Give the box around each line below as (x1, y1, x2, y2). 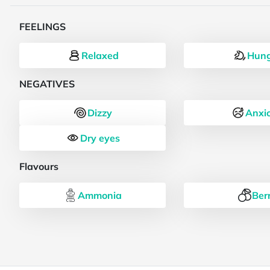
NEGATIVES (19, 78, 75, 90)
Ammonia (78, 189, 122, 201)
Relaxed (81, 49, 119, 61)
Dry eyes (80, 132, 120, 144)
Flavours (19, 160, 59, 172)
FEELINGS (19, 20, 66, 33)
